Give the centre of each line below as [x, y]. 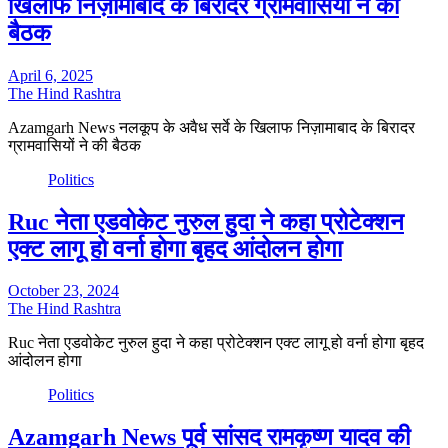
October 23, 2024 [63, 291]
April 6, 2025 [50, 75]
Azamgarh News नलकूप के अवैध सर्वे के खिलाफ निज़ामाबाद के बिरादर [211, 127]
